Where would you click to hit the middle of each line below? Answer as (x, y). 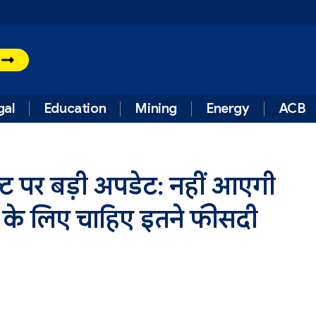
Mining (156, 109)
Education (75, 109)
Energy (228, 109)
